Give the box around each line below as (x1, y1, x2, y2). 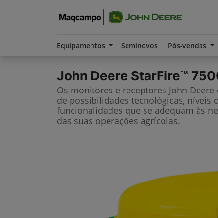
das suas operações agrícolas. (57, 115, 180, 127)
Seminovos (121, 41, 158, 50)
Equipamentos (57, 41, 107, 50)
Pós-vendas (168, 41, 209, 50)
